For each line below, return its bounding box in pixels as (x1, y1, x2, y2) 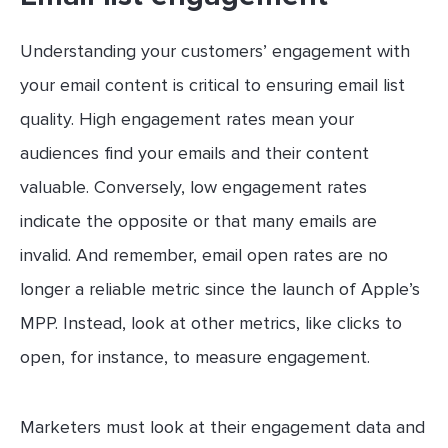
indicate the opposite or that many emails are (20, 209, 377, 232)
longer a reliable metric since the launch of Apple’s (20, 277, 420, 300)
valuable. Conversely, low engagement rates (20, 175, 367, 198)
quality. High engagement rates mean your (20, 107, 354, 130)
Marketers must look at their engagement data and (20, 415, 425, 438)
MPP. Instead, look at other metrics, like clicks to (20, 311, 402, 334)
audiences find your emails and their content (20, 141, 369, 164)
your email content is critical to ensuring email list (20, 73, 405, 96)
